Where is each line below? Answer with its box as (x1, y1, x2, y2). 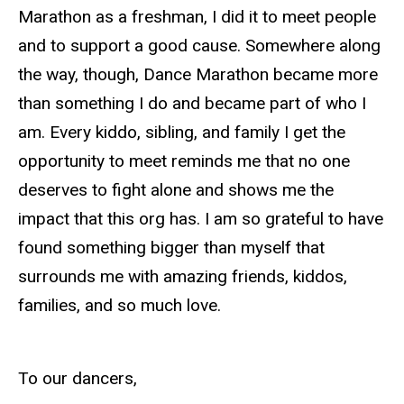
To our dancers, (18, 367, 137, 389)
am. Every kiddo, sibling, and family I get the (18, 121, 345, 142)
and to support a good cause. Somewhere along (18, 34, 381, 56)
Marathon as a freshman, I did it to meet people (18, 5, 376, 27)
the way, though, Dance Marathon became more (18, 63, 378, 85)
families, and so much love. (18, 294, 221, 316)
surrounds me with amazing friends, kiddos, (18, 265, 347, 287)
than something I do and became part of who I (18, 92, 366, 114)
